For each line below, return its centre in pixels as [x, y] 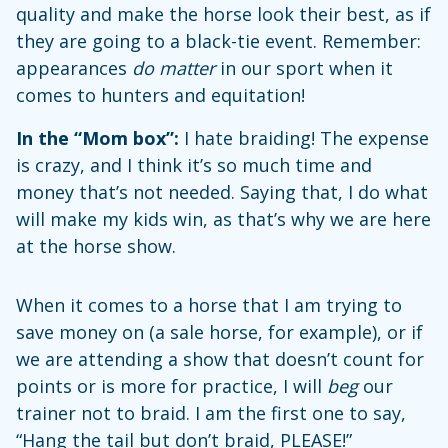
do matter [173, 67]
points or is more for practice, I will [171, 385]
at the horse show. [96, 245]
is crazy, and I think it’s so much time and [194, 164]
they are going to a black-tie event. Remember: [218, 40]
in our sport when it [304, 67]
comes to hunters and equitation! [160, 94]
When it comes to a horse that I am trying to [209, 304]
